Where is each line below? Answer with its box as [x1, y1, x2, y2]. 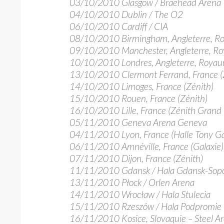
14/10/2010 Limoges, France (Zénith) [69, 80, 213, 92]
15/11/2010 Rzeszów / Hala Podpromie [69, 200, 221, 212]
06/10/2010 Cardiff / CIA [69, 20, 168, 32]
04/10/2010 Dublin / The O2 [69, 8, 183, 20]
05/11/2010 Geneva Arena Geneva [69, 116, 207, 128]
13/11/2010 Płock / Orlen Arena [69, 176, 194, 188]
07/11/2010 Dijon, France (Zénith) [69, 152, 203, 164]
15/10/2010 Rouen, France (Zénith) [69, 92, 207, 104]
